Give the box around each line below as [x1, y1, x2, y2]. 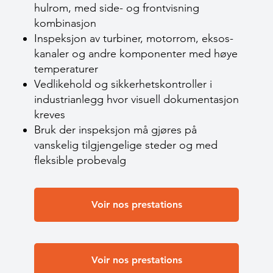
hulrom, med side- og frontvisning [34, 1, 199, 15]
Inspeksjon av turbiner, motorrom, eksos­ [34, 32, 233, 45]
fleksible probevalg [34, 154, 126, 167]
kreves [34, 108, 65, 121]
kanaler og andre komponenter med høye [34, 47, 238, 60]
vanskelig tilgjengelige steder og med [34, 138, 218, 152]
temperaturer [34, 62, 98, 76]
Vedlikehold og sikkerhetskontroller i [34, 77, 212, 91]
